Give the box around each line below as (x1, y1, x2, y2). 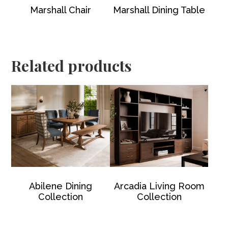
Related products (11, 55, 132, 76)
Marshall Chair (30, 5, 92, 16)
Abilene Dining (29, 181, 93, 192)
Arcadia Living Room (113, 181, 205, 192)
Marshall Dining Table (113, 5, 206, 16)
